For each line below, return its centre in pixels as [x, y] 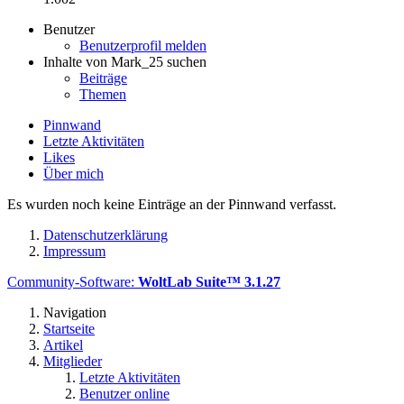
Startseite [69, 328]
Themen [103, 94]
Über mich [73, 173]
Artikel [63, 344]
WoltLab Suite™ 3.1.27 [209, 281]
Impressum [74, 251]
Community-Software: [73, 281]
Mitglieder [73, 361]
